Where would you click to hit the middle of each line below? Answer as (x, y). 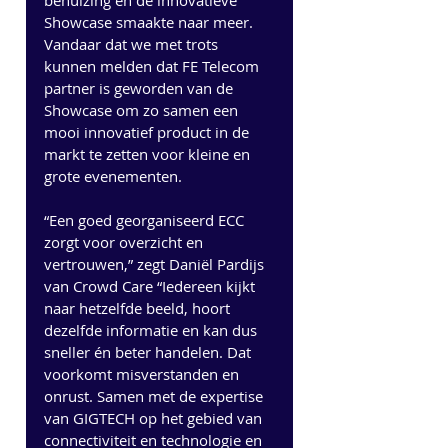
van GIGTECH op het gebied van (155, 418)
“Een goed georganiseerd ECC (146, 220)
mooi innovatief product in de (148, 132)
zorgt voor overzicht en (125, 242)
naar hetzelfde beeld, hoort (139, 308)
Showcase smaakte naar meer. (150, 22)
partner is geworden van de (140, 88)
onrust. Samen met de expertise (155, 396)
